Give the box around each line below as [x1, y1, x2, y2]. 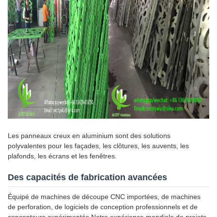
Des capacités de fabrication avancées [8, 172, 167, 182]
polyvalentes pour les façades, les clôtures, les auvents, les [8, 141, 189, 150]
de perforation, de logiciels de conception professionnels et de [8, 202, 198, 211]
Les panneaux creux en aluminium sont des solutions [8, 131, 170, 139]
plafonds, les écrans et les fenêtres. [8, 152, 117, 160]
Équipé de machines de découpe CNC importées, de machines [8, 192, 201, 201]
